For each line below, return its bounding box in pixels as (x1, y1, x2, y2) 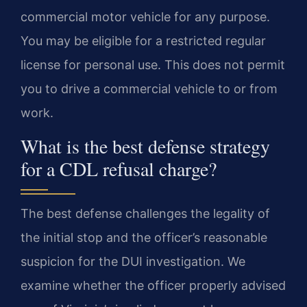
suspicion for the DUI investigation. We (21, 254, 245, 269)
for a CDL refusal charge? (21, 155, 217, 182)
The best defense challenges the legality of (21, 206, 270, 221)
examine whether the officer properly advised (21, 278, 286, 293)
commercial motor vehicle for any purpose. (21, 10, 270, 25)
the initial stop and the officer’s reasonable (21, 230, 267, 245)
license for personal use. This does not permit (21, 58, 285, 73)
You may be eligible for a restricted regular (21, 34, 266, 49)
